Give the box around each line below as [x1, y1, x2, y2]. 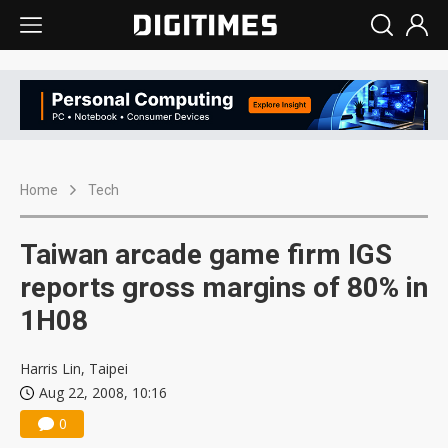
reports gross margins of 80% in [20, 271, 428, 305]
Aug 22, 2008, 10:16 [39, 383, 167, 403]
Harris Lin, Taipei [20, 359, 128, 379]
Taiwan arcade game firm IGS [20, 238, 392, 272]
